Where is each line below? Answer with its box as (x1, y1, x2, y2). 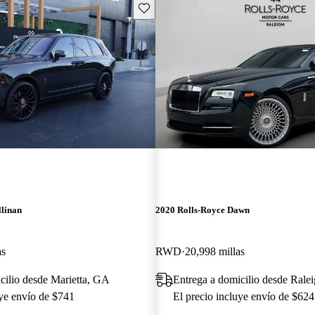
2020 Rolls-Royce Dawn (155, 204, 250, 215)
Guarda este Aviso (137, 1, 214, 13)
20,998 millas (184, 245, 245, 257)
